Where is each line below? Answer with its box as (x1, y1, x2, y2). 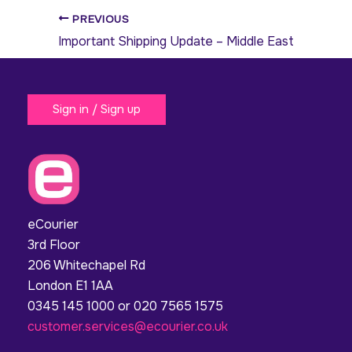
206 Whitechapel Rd (27, 257, 145, 274)
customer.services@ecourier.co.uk (27, 318, 228, 335)
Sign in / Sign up (53, 101, 141, 118)
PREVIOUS (68, 12, 130, 26)
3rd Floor (27, 236, 80, 254)
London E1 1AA (27, 277, 113, 295)
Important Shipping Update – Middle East (58, 33, 294, 50)
